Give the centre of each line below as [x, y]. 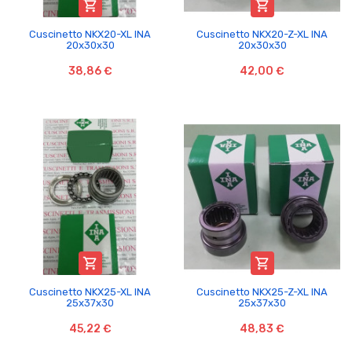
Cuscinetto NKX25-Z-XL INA [262, 291]
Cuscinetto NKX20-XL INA [90, 34]
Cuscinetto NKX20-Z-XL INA [262, 34]
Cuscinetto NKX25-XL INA [90, 291]
